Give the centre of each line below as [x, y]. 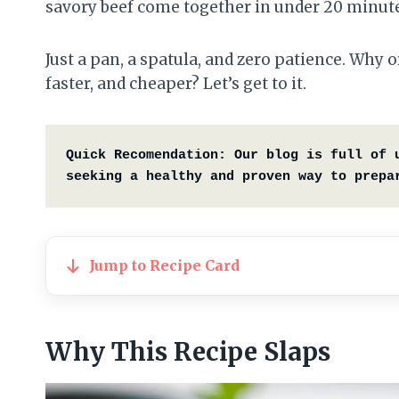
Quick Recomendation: [146, 155]
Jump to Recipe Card [164, 266]
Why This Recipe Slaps [188, 352]
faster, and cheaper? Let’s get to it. [176, 84]
